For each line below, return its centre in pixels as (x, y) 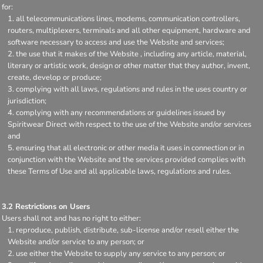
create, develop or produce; (55, 77)
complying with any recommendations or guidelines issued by (121, 112)
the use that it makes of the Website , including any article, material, (131, 54)
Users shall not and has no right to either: (71, 218)
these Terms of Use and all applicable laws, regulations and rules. (119, 171)
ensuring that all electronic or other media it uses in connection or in (130, 148)
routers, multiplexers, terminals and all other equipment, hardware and (129, 30)
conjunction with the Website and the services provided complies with (127, 159)
